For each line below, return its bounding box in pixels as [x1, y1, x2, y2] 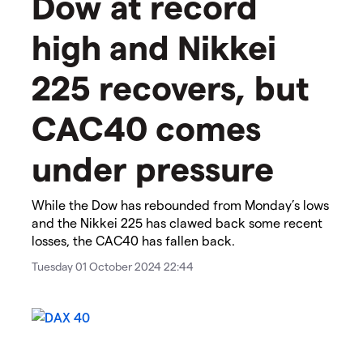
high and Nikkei [32, 26, 276, 67]
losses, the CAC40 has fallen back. [32, 233, 235, 249]
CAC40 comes [32, 107, 261, 148]
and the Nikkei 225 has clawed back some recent [32, 215, 322, 231]
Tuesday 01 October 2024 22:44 [32, 259, 194, 274]
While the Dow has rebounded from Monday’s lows [32, 197, 329, 213]
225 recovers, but [32, 66, 310, 108]
